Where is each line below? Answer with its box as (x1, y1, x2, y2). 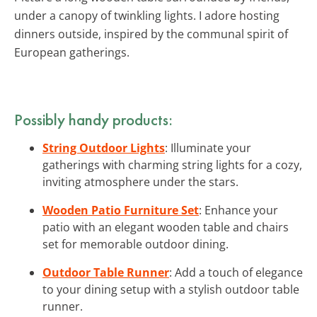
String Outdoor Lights (42, 139, 165, 156)
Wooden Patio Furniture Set (42, 202, 199, 218)
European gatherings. (14, 44, 129, 60)
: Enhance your (199, 202, 278, 218)
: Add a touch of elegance (169, 264, 303, 280)
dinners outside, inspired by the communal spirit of (14, 25, 288, 42)
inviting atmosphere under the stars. (42, 173, 238, 190)
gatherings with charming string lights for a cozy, (42, 156, 302, 173)
